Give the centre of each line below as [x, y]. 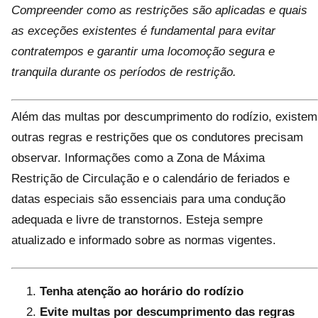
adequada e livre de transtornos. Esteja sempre [137, 220]
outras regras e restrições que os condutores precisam [157, 137]
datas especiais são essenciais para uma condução [148, 199]
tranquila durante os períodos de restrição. [124, 72]
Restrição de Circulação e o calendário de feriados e [150, 179]
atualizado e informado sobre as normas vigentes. [144, 240]
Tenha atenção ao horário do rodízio [142, 291]
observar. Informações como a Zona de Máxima [138, 158]
